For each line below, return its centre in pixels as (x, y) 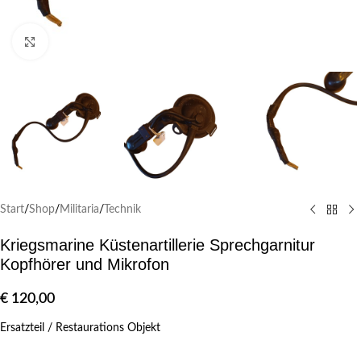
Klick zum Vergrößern (98, 41)
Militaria (79, 210)
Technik (122, 210)
